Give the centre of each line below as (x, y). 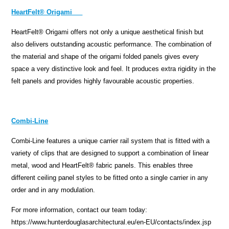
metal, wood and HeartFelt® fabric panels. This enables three (102, 166)
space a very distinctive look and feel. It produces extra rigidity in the (114, 69)
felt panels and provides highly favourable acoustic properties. (104, 81)
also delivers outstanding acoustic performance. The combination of (112, 44)
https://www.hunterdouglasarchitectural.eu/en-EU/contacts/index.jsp (111, 222)
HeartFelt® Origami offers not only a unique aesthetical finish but (108, 32)
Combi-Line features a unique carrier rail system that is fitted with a (111, 141)
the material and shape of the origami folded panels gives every (105, 57)
